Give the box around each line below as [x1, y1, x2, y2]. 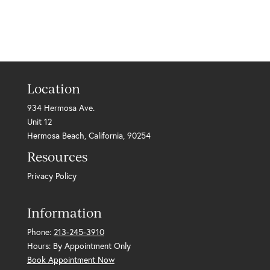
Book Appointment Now [27, 254, 115, 265]
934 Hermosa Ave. [27, 102, 95, 113]
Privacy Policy [27, 170, 77, 181]
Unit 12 [27, 116, 52, 127]
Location [27, 80, 80, 96]
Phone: [27, 226, 54, 237]
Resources [27, 148, 87, 165]
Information [27, 204, 102, 221]
